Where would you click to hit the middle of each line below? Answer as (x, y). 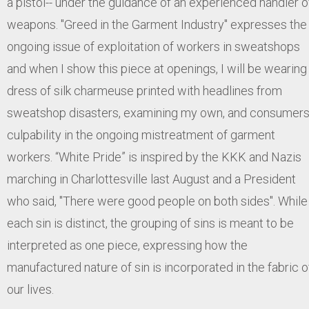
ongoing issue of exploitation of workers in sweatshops (153, 47)
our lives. (30, 290)
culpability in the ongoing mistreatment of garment (141, 135)
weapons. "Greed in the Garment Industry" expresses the (157, 25)
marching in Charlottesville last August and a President (151, 179)
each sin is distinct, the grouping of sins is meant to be (150, 223)
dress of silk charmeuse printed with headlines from (144, 91)
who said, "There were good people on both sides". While (157, 201)
